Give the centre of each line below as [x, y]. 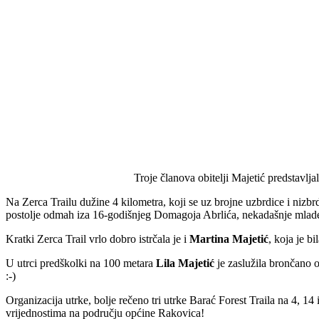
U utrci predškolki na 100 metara [81, 263]
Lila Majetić [185, 263]
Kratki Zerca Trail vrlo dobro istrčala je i [98, 239]
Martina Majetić [229, 239]
